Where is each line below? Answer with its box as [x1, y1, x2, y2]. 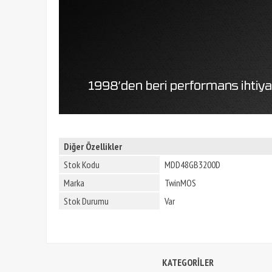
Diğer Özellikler [64, 140, 122, 152]
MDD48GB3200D [165, 158, 220, 171]
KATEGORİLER [162, 256, 219, 268]
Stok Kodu [64, 158, 100, 171]
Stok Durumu [64, 194, 109, 207]
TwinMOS [165, 176, 196, 189]
